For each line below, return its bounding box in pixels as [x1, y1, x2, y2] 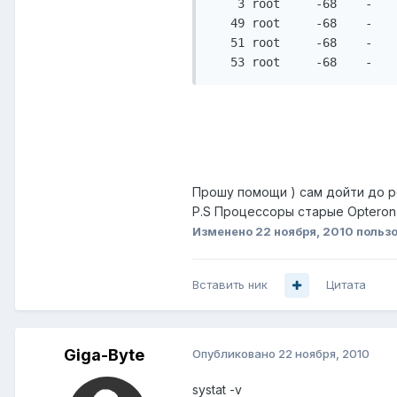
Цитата [326, 277, 366, 292]
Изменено [192, 224, 255, 239]
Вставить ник [192, 277, 268, 292]
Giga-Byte [63, 346, 144, 365]
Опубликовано [192, 346, 278, 362]
